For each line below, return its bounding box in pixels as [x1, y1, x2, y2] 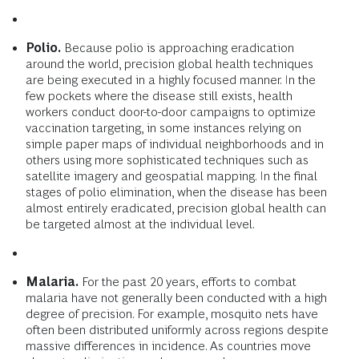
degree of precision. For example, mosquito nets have [26, 307, 318, 321]
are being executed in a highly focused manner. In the [26, 73, 316, 87]
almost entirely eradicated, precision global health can [26, 201, 326, 216]
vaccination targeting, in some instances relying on [26, 121, 301, 135]
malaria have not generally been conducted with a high [26, 291, 327, 305]
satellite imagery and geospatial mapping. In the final [26, 169, 317, 184]
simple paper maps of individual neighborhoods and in [26, 137, 324, 151]
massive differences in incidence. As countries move [26, 339, 311, 353]
